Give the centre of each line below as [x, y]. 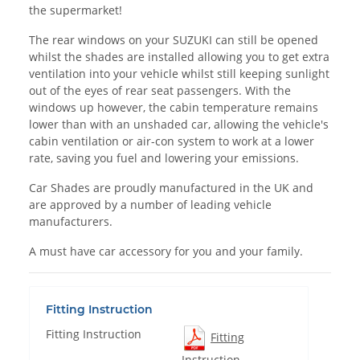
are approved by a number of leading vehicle [150, 205]
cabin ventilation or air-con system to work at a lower [172, 141]
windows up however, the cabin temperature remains [174, 108]
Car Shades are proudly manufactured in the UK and [171, 188]
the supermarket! [76, 10]
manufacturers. [71, 222]
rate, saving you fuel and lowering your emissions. [164, 158]
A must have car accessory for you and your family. [166, 252]
